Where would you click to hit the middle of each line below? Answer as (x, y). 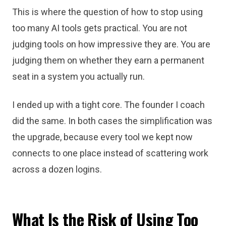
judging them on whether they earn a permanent (108, 60)
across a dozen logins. (57, 169)
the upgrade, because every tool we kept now (102, 137)
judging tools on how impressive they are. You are (111, 44)
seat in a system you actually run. (78, 76)
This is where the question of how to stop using (107, 12)
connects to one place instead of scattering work (110, 153)
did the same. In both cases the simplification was (112, 121)
